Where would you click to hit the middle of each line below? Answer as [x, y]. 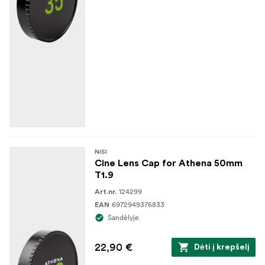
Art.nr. [106, 191]
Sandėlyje [123, 217]
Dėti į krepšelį [222, 247]
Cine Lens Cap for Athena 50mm [169, 163]
